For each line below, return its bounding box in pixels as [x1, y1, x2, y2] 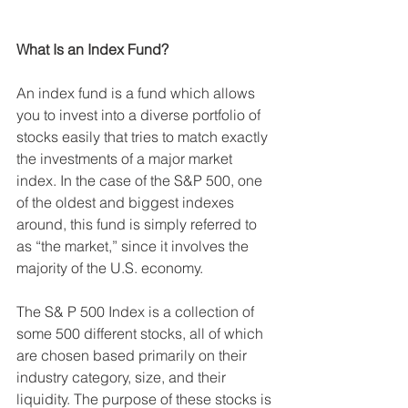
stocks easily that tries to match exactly [16, 127, 271, 147]
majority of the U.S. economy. [16, 259, 207, 278]
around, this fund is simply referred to [16, 215, 260, 234]
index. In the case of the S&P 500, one [16, 171, 266, 190]
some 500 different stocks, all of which [16, 324, 267, 343]
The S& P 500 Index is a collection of [16, 302, 258, 321]
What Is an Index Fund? [16, 40, 168, 59]
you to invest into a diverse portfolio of [16, 106, 264, 125]
